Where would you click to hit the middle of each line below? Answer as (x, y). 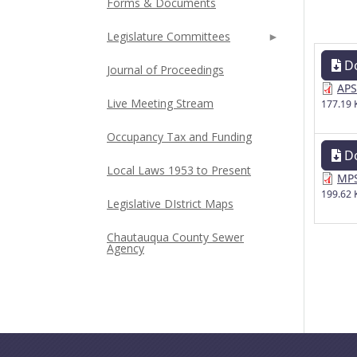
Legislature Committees (169, 36)
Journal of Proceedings (165, 70)
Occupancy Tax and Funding (179, 137)
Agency (126, 248)
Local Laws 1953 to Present (179, 170)
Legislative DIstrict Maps (170, 204)
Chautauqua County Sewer (175, 237)
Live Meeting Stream (160, 103)
